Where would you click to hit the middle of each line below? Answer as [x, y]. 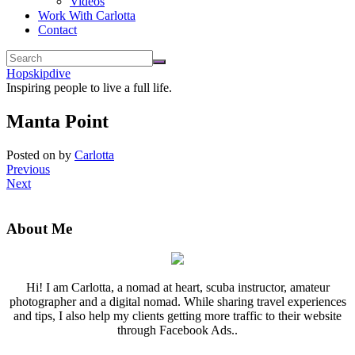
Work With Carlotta [87, 15]
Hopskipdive [38, 73]
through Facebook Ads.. [177, 330]
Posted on [32, 155]
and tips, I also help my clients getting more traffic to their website [177, 316]
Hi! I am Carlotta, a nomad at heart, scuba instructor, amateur [177, 288]
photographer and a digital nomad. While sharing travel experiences [177, 302]
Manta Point [57, 121]
